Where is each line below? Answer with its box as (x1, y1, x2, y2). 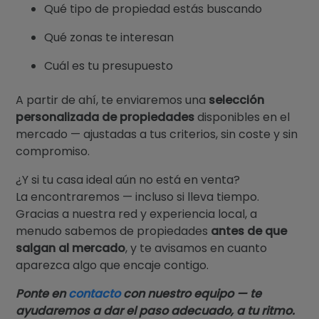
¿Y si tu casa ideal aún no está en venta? (16, 171, 241, 188)
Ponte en (16, 285, 69, 302)
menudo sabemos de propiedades (16, 222, 211, 239)
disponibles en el (194, 108, 291, 125)
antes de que (211, 222, 288, 239)
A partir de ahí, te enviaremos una (16, 91, 209, 108)
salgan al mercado (16, 239, 126, 256)
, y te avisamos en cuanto (125, 239, 268, 256)
